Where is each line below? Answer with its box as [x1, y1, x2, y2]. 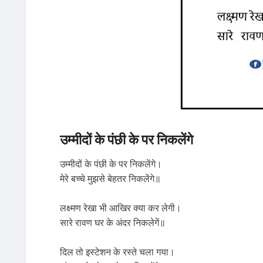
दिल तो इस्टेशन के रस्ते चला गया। [59, 247, 175, 258]
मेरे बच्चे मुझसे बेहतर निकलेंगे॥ [59, 173, 161, 185]
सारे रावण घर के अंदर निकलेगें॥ [59, 217, 166, 229]
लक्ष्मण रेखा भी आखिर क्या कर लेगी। [59, 203, 181, 214]
